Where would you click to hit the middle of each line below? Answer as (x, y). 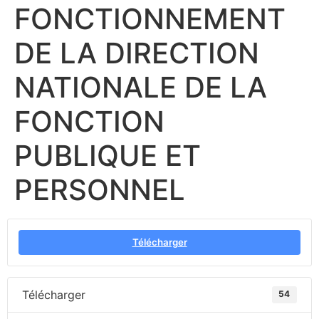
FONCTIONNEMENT (150, 19)
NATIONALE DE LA (141, 87)
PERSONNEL (100, 190)
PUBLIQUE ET (108, 156)
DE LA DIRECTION (137, 53)
